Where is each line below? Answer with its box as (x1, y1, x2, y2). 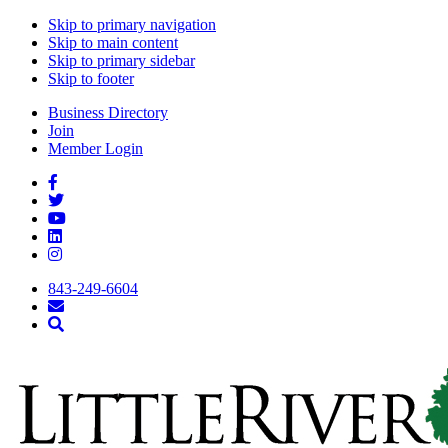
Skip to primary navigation (48, 16, 216, 33)
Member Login (48, 140, 143, 157)
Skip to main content (48, 34, 178, 51)
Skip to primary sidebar (48, 52, 195, 69)
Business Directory (48, 104, 168, 121)
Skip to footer (48, 70, 134, 87)
